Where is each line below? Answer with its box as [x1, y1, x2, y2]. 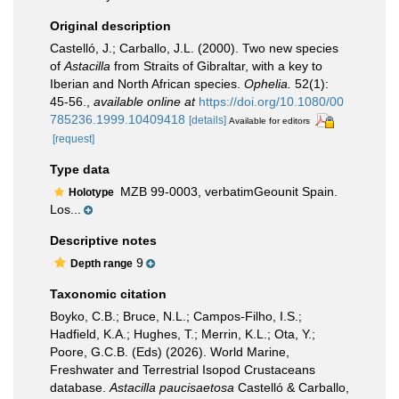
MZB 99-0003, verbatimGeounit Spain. [117, 183, 338, 199]
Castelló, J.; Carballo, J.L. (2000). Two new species [50, 41, 338, 55]
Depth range [70, 256, 133, 270]
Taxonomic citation [50, 286, 167, 301]
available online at [94, 94, 195, 109]
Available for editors [229, 116, 310, 126]
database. [50, 379, 110, 395]
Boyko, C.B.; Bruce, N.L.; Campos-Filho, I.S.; [50, 308, 302, 323]
